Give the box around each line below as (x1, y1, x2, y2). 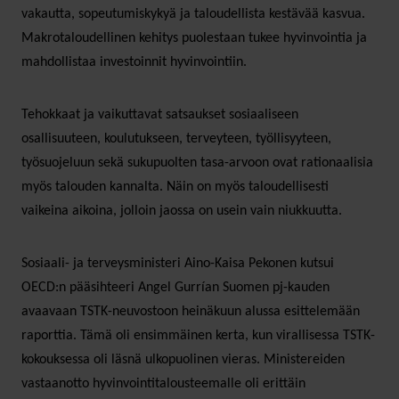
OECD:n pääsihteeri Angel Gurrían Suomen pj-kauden (21, 280, 330, 295)
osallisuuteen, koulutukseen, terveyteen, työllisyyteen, (21, 131, 331, 146)
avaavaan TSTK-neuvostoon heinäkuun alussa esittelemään (21, 304, 360, 319)
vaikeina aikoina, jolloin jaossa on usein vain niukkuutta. (21, 203, 342, 218)
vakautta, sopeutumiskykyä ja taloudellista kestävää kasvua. (21, 6, 365, 21)
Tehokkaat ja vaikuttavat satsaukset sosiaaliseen (21, 107, 298, 122)
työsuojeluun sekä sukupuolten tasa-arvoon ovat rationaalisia (21, 155, 373, 170)
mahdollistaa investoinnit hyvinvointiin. (21, 54, 247, 69)
